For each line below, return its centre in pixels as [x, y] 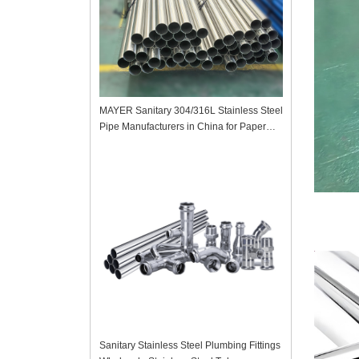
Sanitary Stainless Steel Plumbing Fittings [190, 345]
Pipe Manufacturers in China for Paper [182, 126]
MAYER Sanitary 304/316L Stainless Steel [158, 110]
